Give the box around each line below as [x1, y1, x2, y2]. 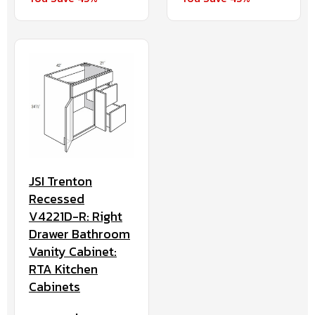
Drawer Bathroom [29, 224, 130, 244]
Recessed [29, 189, 84, 209]
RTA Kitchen [29, 259, 98, 279]
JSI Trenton [29, 172, 92, 191]
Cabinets [29, 277, 80, 297]
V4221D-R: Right [29, 207, 122, 226]
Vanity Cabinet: [29, 242, 117, 262]
